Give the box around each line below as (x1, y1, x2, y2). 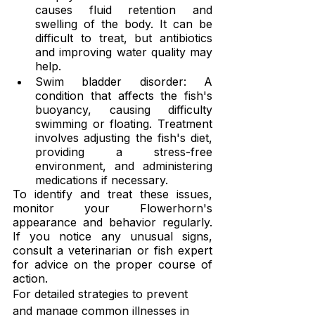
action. (13, 271, 48, 286)
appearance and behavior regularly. (13, 215, 212, 230)
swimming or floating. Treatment (35, 117, 212, 131)
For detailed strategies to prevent (13, 287, 191, 302)
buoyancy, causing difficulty (35, 103, 212, 117)
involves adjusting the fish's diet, (35, 131, 212, 146)
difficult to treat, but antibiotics (35, 31, 212, 46)
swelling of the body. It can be (35, 17, 212, 32)
